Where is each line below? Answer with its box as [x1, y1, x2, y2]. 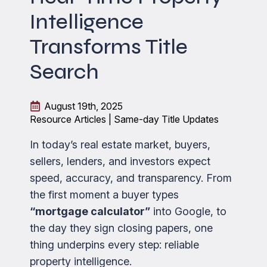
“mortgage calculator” [30, 204, 150, 218]
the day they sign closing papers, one [30, 221, 213, 234]
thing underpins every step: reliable [30, 238, 199, 251]
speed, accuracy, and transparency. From [30, 171, 232, 184]
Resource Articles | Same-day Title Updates [30, 113, 219, 125]
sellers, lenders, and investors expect [30, 154, 210, 167]
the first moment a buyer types [30, 188, 179, 201]
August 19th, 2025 [44, 100, 123, 112]
